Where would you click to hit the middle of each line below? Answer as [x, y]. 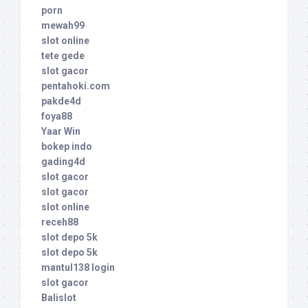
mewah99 [63, 26]
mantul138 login [78, 268]
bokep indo [67, 147]
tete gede [63, 56]
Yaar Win [61, 132]
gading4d [63, 162]
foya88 [57, 117]
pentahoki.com [76, 86]
